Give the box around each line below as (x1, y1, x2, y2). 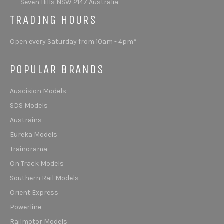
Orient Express (10, 188, 58, 197)
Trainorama (10, 145, 47, 154)
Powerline (10, 203, 41, 212)
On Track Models (10, 159, 64, 168)
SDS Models (10, 101, 48, 110)
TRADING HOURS (10, 13, 97, 27)
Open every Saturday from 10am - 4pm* (10, 37, 137, 46)
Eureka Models (10, 130, 57, 139)
